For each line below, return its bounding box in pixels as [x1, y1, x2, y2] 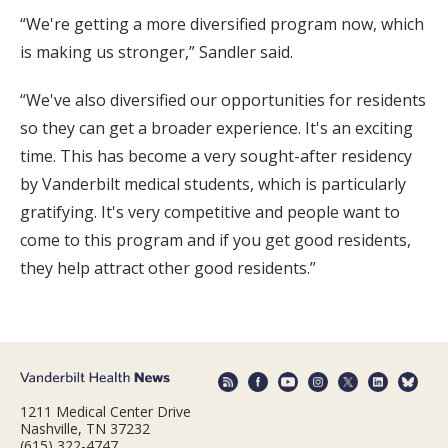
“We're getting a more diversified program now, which [20, 12, 424, 35]
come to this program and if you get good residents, [20, 228, 411, 251]
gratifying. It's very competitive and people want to [20, 200, 400, 223]
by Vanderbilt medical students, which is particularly [20, 172, 406, 195]
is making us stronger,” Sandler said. [20, 40, 293, 63]
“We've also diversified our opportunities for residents [20, 88, 426, 111]
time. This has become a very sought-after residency [20, 144, 412, 167]
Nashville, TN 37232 [20, 419, 150, 439]
